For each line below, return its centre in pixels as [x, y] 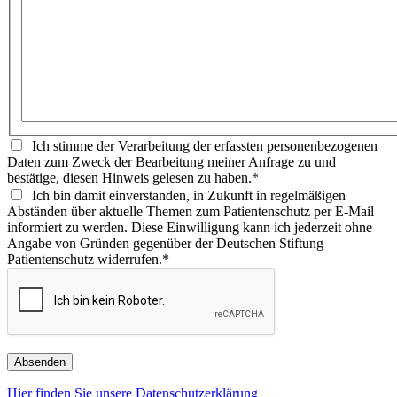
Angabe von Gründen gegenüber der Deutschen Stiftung [165, 244]
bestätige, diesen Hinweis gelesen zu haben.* [133, 178]
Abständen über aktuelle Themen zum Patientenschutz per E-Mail [191, 212]
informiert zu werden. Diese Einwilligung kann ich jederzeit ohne [190, 228]
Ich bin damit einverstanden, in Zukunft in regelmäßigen [189, 196]
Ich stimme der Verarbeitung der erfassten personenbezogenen [205, 146]
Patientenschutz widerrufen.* [88, 260]
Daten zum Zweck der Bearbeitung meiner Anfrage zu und [171, 162]
